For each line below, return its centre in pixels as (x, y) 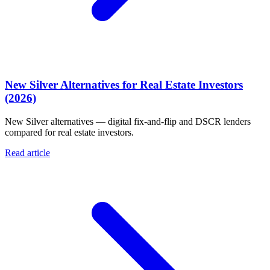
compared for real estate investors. (69, 132)
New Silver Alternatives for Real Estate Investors (124, 85)
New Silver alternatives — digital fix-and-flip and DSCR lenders (128, 121)
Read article (27, 152)
